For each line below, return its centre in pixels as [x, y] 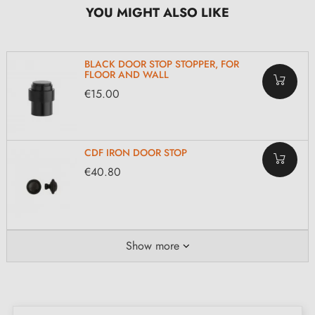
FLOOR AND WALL [127, 74]
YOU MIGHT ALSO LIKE [157, 12]
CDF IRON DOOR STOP [136, 153]
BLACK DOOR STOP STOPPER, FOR [162, 64]
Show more [152, 245]
